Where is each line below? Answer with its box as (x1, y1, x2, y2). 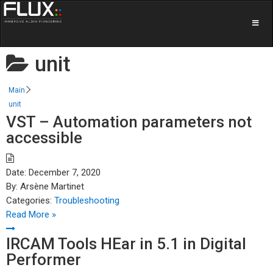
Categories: (6, 195, 52, 206)
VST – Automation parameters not (6, 113, 252, 131)
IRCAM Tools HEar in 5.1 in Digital (6, 235, 246, 253)
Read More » (6, 209, 56, 220)
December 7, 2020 (29, 167, 101, 178)
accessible (6, 129, 82, 147)
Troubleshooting (54, 195, 119, 206)
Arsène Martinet (18, 181, 84, 192)
